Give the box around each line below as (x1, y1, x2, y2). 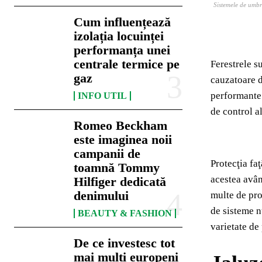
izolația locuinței (74, 29, 164, 44)
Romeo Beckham (74, 118, 168, 133)
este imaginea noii (74, 132, 173, 147)
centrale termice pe (74, 57, 180, 72)
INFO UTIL (78, 91, 127, 101)
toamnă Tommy (74, 160, 160, 175)
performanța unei (74, 43, 171, 58)
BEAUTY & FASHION (78, 208, 173, 219)
